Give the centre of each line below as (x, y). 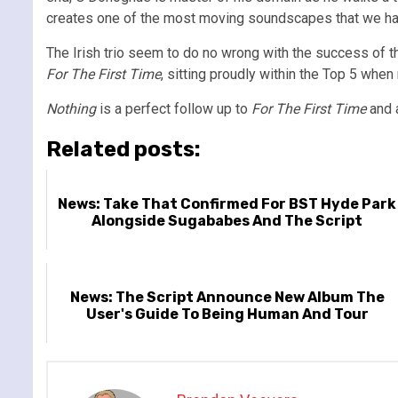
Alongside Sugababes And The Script (227, 220)
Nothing (71, 108)
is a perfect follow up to (174, 108)
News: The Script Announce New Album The (227, 297)
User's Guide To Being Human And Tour (227, 314)
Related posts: (123, 149)
